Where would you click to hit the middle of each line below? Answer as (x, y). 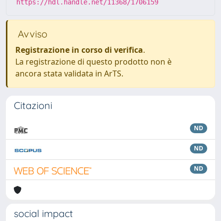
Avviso (31, 34)
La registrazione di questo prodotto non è (93, 62)
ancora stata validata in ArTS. (69, 74)
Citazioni (33, 105)
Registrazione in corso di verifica (79, 50)
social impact (43, 213)
